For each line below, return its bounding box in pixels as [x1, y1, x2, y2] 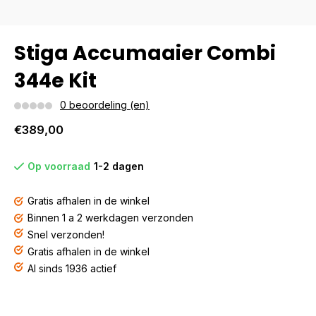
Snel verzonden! [28, 229, 104, 241]
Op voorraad [28, 160, 90, 172]
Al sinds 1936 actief [28, 262, 116, 274]
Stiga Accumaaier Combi [14, 39, 276, 67]
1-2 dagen [94, 160, 144, 172]
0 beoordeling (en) [60, 99, 150, 111]
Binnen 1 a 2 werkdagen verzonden [28, 212, 193, 224]
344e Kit [14, 67, 97, 95]
